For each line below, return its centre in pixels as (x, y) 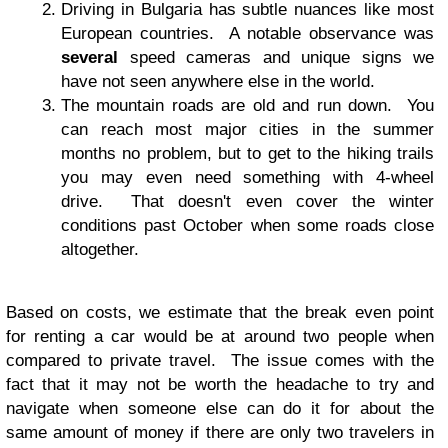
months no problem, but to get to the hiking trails (247, 153)
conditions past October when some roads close (247, 225)
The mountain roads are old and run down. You (247, 105)
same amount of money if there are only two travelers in (220, 432)
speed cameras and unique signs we (281, 57)
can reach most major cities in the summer (247, 129)
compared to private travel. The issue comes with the (220, 360)
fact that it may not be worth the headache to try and (220, 384)
